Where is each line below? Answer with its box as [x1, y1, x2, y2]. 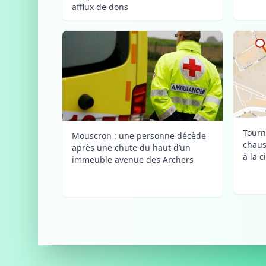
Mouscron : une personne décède [72, 130, 206, 142]
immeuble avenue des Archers [72, 154, 194, 166]
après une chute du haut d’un [72, 142, 191, 154]
